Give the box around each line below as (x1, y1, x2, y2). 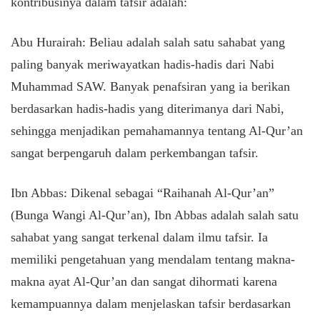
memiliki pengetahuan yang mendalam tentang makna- (11, 252, 295, 266)
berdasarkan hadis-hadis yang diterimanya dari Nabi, (11, 101, 284, 116)
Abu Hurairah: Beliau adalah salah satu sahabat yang (11, 35, 285, 49)
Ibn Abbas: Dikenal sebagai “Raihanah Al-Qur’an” (11, 186, 274, 200)
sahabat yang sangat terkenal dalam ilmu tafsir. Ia (11, 230, 268, 244)
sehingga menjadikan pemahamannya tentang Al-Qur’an (11, 124, 303, 138)
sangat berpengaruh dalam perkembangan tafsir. (11, 146, 259, 160)
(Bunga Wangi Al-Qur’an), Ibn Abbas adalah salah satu (11, 208, 299, 222)
